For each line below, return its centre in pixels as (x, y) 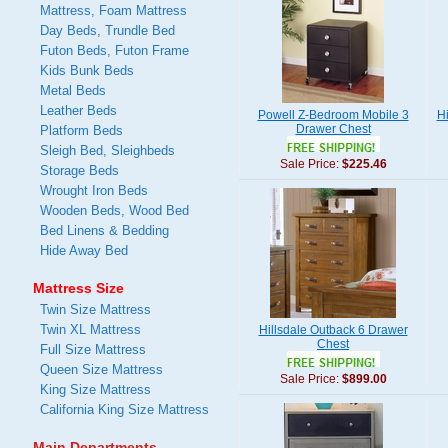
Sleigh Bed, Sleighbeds (107, 150)
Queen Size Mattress (101, 369)
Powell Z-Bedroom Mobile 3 (333, 115)
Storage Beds (79, 170)
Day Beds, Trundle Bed (107, 30)
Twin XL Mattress (90, 329)
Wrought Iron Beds (94, 190)
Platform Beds (81, 130)
